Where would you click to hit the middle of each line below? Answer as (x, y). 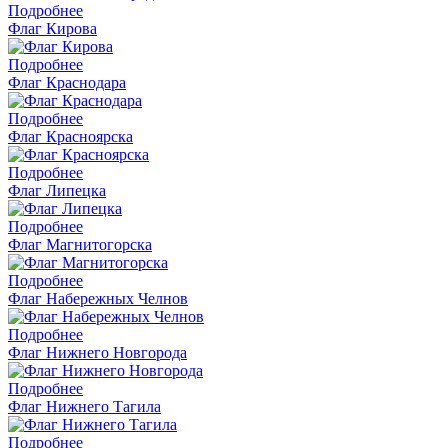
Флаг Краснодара (67, 82)
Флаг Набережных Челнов (98, 298)
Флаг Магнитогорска (80, 244)
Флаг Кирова (52, 28)
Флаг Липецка (57, 190)
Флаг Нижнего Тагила (84, 406)
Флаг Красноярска (70, 136)
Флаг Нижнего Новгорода (97, 352)
